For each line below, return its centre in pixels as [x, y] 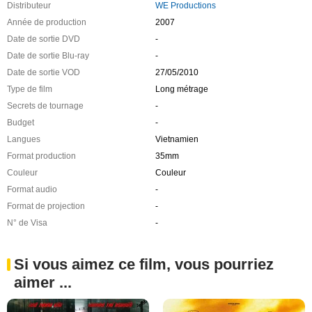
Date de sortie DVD [44, 39]
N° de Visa [27, 223]
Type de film [30, 89]
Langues [24, 139]
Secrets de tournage [45, 106]
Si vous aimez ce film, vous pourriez [144, 264]
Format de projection [46, 206]
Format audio [32, 189]
